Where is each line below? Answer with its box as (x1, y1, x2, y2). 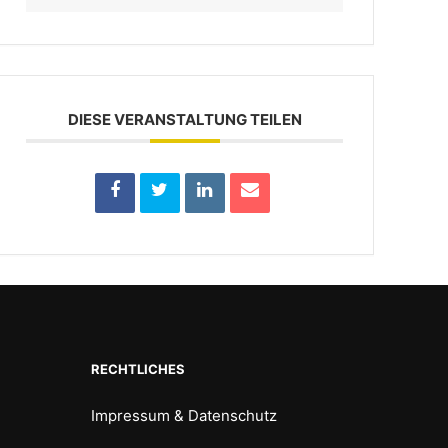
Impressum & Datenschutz (91, 406, 278, 426)
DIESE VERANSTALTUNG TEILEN (67, 110, 302, 130)
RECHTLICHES (91, 361, 186, 378)
